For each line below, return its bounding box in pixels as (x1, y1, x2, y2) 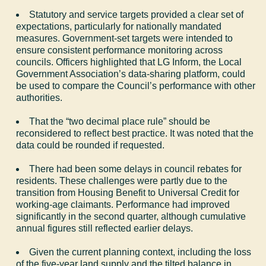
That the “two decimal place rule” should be (29, 116, 211, 126)
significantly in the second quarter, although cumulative (16, 211, 246, 221)
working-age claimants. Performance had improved (16, 199, 230, 210)
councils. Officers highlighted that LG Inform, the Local (16, 56, 242, 67)
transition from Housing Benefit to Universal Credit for (16, 187, 240, 198)
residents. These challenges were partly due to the (16, 175, 228, 186)
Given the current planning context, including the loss (29, 246, 252, 257)
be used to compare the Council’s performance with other (16, 80, 256, 91)
